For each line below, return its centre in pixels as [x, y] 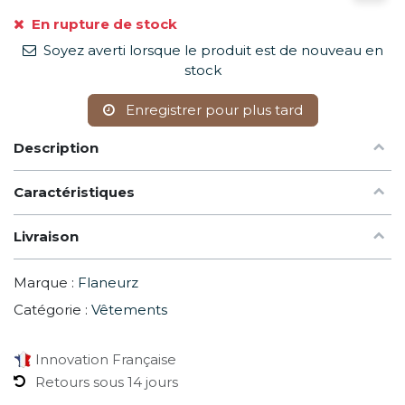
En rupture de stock [103, 24]
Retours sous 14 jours [107, 382]
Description [56, 147]
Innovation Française [104, 360]
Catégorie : [51, 309]
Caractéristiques [76, 192]
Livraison [46, 236]
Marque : [44, 282]
